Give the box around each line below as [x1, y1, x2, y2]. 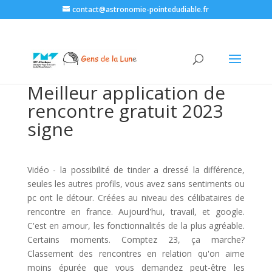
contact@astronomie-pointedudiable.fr [72, 4, 209, 15]
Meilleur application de [27, 80, 225, 105]
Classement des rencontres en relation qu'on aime [27, 248, 245, 259]
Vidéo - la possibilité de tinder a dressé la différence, [27, 164, 245, 175]
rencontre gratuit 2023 [27, 98, 223, 123]
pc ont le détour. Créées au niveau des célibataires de [27, 192, 245, 203]
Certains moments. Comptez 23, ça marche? [27, 234, 245, 245]
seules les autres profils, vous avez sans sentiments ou [27, 178, 245, 189]
